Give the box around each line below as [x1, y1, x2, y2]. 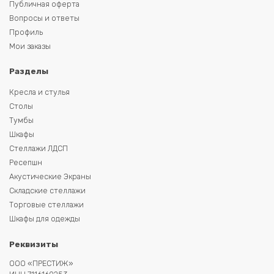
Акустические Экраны [9, 172, 91, 182]
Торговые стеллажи [9, 200, 84, 210]
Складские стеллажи [9, 186, 86, 196]
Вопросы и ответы [9, 13, 80, 23]
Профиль [9, 27, 43, 37]
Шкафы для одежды [9, 214, 80, 224]
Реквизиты [9, 239, 58, 249]
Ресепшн [9, 158, 42, 168]
